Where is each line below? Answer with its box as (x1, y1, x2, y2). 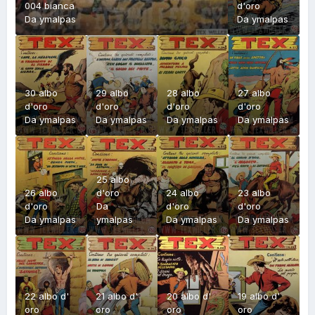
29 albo (95, 87, 129, 99)
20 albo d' (167, 290, 211, 302)
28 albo (167, 87, 200, 99)
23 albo (237, 187, 271, 199)
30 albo (25, 87, 58, 99)
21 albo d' (96, 290, 139, 302)
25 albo (96, 174, 130, 186)
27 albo (237, 87, 271, 99)
